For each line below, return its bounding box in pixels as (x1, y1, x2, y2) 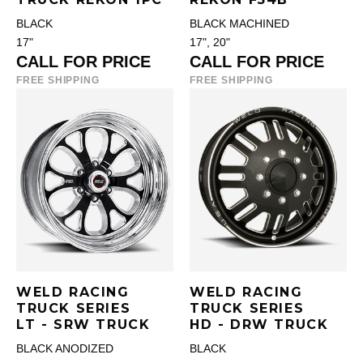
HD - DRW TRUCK (190, 317, 329, 332)
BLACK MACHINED (190, 18, 289, 30)
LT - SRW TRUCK (16, 317, 151, 332)
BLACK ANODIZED (16, 343, 113, 355)
